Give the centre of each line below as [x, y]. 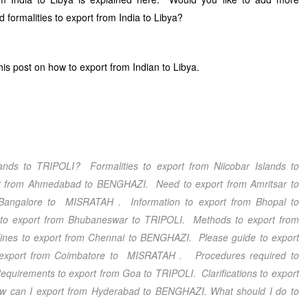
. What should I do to [251, 291]
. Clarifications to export [246, 273]
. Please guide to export [244, 237]
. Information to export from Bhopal [202, 201]
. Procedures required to [239, 255]
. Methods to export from [240, 219]
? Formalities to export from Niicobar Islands [180, 166]
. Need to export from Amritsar [216, 184]
